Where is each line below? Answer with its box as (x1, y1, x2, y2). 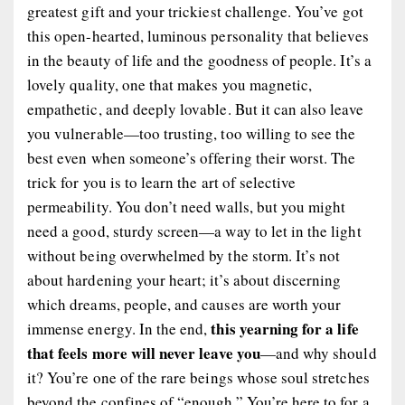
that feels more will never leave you (27, 342, 260, 365)
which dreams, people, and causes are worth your (27, 294, 342, 316)
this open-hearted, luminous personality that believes (27, 25, 369, 47)
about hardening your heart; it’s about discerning (27, 269, 342, 291)
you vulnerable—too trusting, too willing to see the (27, 123, 356, 145)
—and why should (259, 343, 377, 364)
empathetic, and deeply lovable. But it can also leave (27, 99, 363, 120)
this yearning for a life (211, 317, 359, 341)
